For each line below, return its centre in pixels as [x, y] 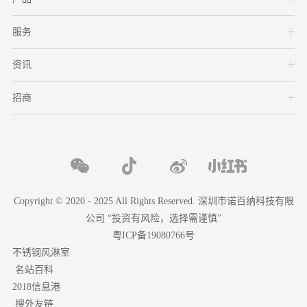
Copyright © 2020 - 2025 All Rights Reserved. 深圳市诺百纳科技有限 [153, 201]
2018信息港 [36, 287]
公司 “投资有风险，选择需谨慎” [153, 218]
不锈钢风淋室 [41, 253]
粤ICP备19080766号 [153, 235]
